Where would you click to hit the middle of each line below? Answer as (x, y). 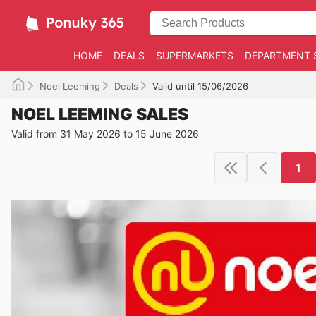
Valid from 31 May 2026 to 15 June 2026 (105, 134)
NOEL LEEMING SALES (100, 114)
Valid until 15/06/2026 (200, 86)
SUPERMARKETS (194, 55)
